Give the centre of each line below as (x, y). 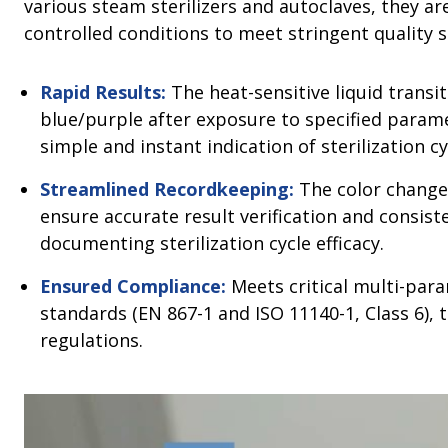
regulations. (91, 340)
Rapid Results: (105, 92)
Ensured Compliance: (133, 286)
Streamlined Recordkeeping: (167, 189)
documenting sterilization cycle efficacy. (212, 243)
